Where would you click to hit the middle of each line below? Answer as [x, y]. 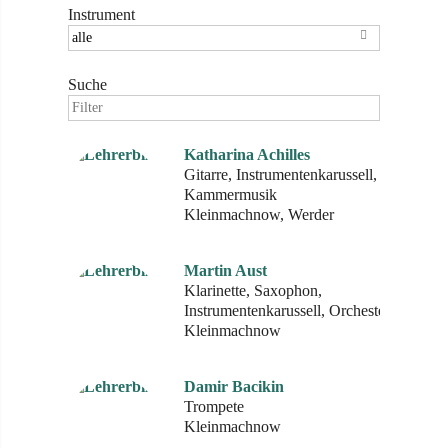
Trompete [214, 406]
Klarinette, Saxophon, [253, 290]
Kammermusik [230, 194]
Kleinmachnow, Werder [259, 214]
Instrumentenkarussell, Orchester [287, 310]
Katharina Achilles [247, 154]
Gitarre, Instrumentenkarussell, [280, 174]
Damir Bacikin [234, 386]
